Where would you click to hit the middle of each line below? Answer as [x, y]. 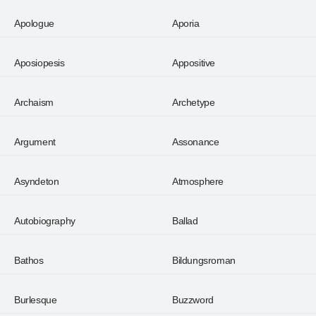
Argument [35, 142]
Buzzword [193, 300]
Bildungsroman [204, 260]
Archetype [194, 102]
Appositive [194, 63]
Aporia [186, 23]
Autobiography [45, 221]
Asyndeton [37, 181]
